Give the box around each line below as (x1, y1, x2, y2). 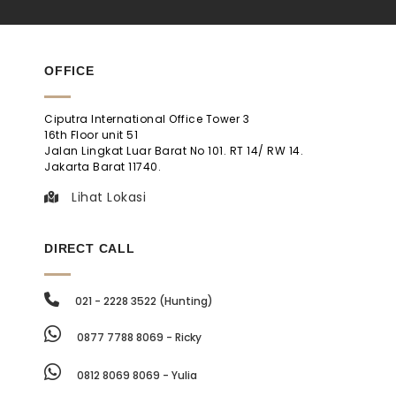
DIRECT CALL (44, 241, 135, 255)
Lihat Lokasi (67, 188, 146, 206)
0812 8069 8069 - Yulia (74, 368, 197, 383)
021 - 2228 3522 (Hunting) (72, 293, 213, 308)
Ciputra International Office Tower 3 (44, 111, 249, 126)
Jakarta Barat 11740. (44, 159, 161, 174)
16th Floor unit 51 (44, 127, 138, 142)
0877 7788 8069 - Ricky (74, 330, 202, 345)
